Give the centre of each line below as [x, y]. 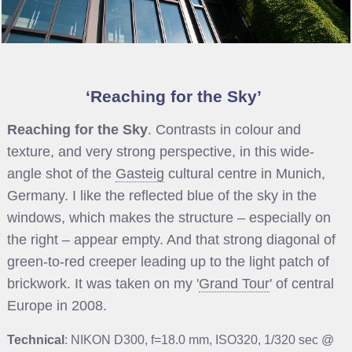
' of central [301, 284]
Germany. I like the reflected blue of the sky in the [161, 196]
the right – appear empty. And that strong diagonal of [171, 240]
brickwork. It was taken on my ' [103, 284]
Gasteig [139, 174]
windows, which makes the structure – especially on [169, 218]
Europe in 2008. [57, 306]
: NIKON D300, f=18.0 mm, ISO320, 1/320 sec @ [199, 340]
